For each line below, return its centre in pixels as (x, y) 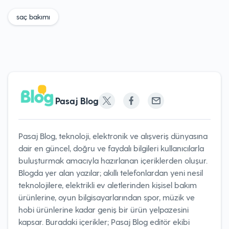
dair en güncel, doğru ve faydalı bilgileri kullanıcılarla (111, 148)
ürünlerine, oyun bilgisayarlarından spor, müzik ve (107, 197)
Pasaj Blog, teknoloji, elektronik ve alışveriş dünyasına (113, 136)
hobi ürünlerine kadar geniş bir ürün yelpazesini (104, 209)
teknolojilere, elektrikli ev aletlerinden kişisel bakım (108, 185)
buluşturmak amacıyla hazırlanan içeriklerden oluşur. (113, 160)
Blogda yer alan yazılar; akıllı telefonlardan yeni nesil (111, 173)
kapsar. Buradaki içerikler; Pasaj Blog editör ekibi (104, 222)
